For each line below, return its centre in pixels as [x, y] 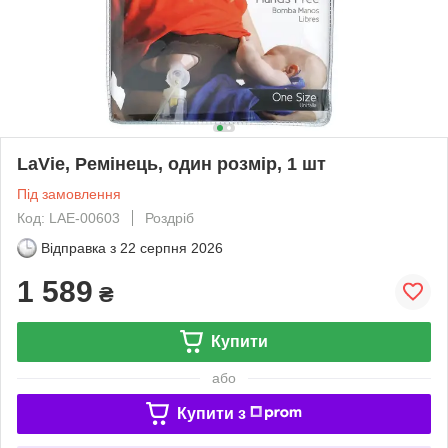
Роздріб [169, 217]
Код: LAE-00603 [68, 217]
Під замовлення [69, 193]
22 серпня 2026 [171, 247]
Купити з [211, 413]
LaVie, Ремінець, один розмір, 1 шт [171, 163]
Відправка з [78, 247]
